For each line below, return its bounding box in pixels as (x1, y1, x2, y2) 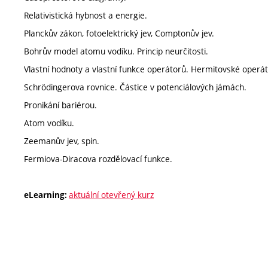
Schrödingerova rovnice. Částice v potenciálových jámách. (24, 81, 246, 93)
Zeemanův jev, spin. (24, 135, 99, 147)
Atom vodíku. (24, 117, 74, 129)
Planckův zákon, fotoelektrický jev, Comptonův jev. (24, 27, 214, 39)
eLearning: (24, 189, 69, 200)
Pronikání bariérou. (24, 99, 97, 111)
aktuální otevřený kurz (69, 188, 154, 200)
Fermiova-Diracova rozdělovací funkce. (24, 153, 172, 165)
